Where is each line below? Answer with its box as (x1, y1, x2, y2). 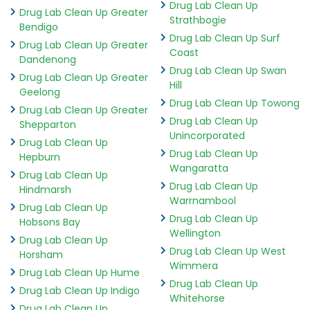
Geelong (19, 84, 60, 99)
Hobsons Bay (19, 215, 80, 229)
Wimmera (169, 258, 218, 273)
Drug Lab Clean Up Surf (169, 30, 280, 45)
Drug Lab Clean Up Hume (19, 265, 140, 280)
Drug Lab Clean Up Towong (169, 95, 300, 110)
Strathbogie (169, 12, 226, 27)
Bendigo (19, 19, 58, 34)
